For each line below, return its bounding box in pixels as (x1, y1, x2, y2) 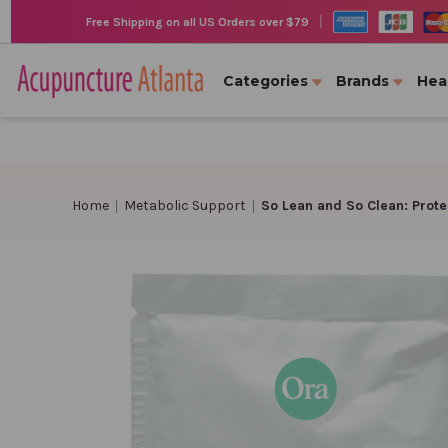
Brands (336, 72, 389, 90)
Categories (223, 72, 308, 90)
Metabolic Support (123, 196, 246, 214)
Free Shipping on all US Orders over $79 (85, 14, 309, 29)
